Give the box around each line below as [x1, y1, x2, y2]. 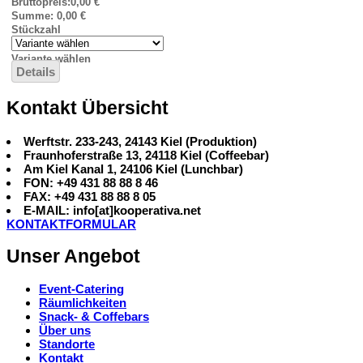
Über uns [39, 323, 91, 338]
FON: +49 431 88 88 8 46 [23, 176, 158, 190]
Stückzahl [11, 23, 61, 36]
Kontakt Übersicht [6, 98, 169, 119]
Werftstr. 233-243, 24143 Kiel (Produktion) [23, 135, 257, 149]
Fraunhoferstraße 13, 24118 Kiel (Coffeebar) [23, 148, 269, 163]
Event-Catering [39, 282, 124, 297]
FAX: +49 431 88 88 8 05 [23, 190, 156, 204]
